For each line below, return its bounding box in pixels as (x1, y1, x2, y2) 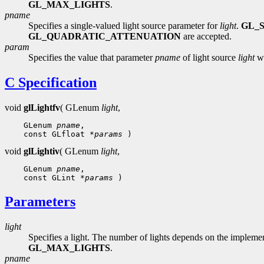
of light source (180, 52, 238, 63)
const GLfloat (19, 130, 90, 139)
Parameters (5, 194, 75, 210)
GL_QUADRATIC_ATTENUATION (28, 31, 181, 42)
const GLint (19, 173, 80, 183)
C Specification (5, 75, 97, 91)
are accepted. (181, 31, 232, 42)
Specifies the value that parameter (28, 52, 155, 63)
